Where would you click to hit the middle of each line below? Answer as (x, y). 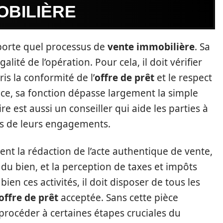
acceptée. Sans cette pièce (118, 197)
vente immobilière (151, 47)
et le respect (183, 77)
